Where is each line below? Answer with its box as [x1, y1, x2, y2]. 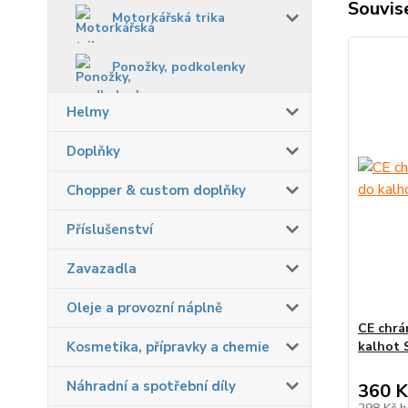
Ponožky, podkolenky [112, 57, 245, 76]
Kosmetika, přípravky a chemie [66, 337, 270, 356]
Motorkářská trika [112, 8, 225, 26]
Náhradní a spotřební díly [66, 376, 236, 395]
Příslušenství [66, 219, 153, 239]
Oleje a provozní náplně [66, 298, 222, 317]
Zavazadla [66, 259, 137, 278]
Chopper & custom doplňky [66, 180, 246, 199]
